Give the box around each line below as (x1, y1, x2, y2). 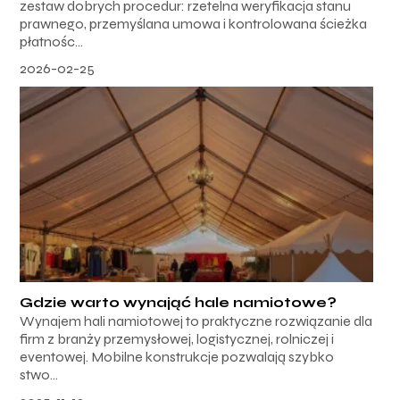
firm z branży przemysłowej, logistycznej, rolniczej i (20, 330, 335, 348)
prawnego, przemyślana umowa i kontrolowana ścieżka (20, 14, 368, 32)
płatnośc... (20, 32, 84, 50)
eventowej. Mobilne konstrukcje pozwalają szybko (20, 348, 335, 366)
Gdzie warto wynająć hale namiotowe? (20, 294, 337, 312)
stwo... (20, 366, 59, 384)
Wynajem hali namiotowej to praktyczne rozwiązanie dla (20, 312, 373, 330)
